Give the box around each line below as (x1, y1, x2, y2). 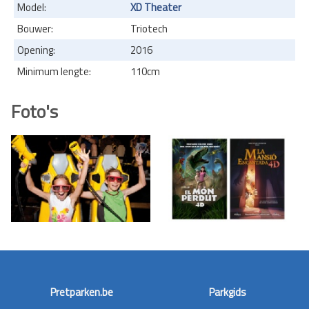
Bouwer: (17, 20, 53, 37)
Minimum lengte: (17, 63, 91, 79)
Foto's (11, 97, 58, 125)
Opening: (17, 41, 55, 58)
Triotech (130, 20, 168, 37)
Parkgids (209, 283, 246, 300)
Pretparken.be (50, 283, 113, 300)
